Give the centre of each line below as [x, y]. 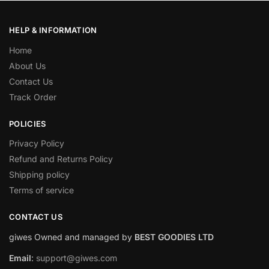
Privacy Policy [37, 144]
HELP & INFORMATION [53, 30]
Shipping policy [39, 175]
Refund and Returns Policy [61, 159]
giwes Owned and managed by [72, 237]
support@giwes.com [77, 258]
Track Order [33, 97]
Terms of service [41, 190]
